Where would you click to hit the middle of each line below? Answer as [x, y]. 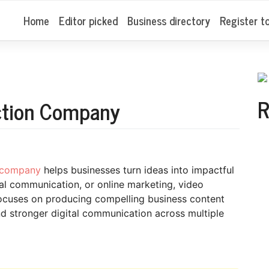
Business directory [168, 20]
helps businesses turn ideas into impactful [138, 170]
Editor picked [88, 20]
